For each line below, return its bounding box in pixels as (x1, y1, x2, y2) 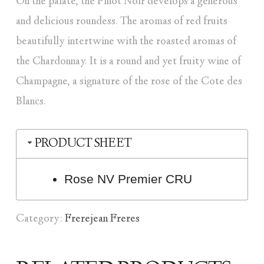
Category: (15, 211, 65, 227)
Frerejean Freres (64, 211, 140, 227)
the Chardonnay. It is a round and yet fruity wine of (15, 54, 241, 70)
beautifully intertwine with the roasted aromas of (15, 34, 236, 50)
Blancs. (15, 94, 46, 110)
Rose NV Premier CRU (64, 172, 193, 186)
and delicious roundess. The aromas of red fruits (15, 14, 227, 30)
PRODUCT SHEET (34, 135, 132, 153)
